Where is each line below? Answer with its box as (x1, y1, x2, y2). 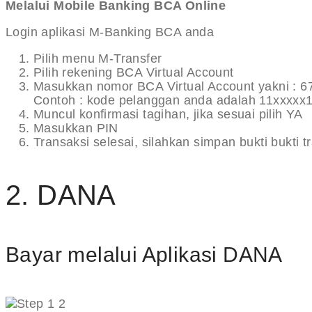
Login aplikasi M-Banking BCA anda (6, 25, 214, 40)
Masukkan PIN (33, 121, 118, 136)
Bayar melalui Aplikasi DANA (6, 243, 283, 267)
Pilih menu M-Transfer (33, 52, 162, 66)
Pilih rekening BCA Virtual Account (33, 65, 234, 80)
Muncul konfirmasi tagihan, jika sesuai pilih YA (33, 107, 303, 122)
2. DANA (6, 180, 116, 211)
